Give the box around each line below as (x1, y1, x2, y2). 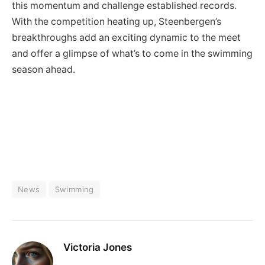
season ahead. (12, 64, 75, 76)
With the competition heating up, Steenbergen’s (12, 16, 221, 28)
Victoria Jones (63, 241, 132, 254)
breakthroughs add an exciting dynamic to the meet (12, 32, 241, 44)
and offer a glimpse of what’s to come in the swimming (12, 48, 253, 60)
